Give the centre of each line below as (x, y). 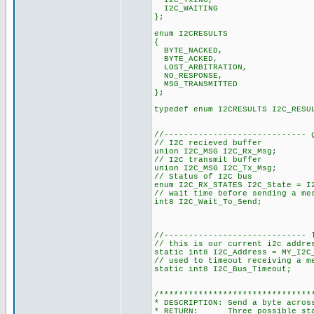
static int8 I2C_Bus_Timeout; (223, 269)
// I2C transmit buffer (208, 160)
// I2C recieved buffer (208, 143)
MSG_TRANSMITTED (196, 84)
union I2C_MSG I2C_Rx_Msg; (216, 151)
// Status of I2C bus (203, 177)
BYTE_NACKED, (189, 50)
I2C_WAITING (186, 8)
